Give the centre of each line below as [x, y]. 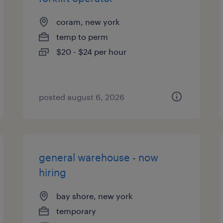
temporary [76, 211]
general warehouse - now [99, 157]
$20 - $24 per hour [92, 52]
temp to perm [82, 37]
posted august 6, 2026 [82, 97]
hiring [53, 172]
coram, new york [88, 22]
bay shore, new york [95, 196]
